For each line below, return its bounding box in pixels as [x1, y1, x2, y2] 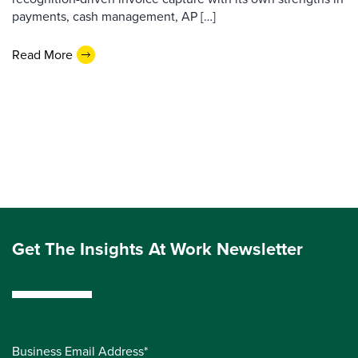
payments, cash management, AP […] [12, 7, 216, 26]
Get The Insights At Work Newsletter [12, 236, 303, 262]
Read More [12, 45, 73, 64]
